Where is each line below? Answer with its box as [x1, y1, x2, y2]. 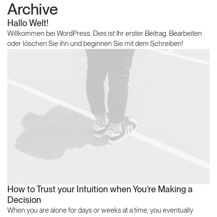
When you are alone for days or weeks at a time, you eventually [7, 205, 193, 215]
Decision [7, 194, 41, 205]
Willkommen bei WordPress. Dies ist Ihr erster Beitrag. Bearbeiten [7, 29, 202, 38]
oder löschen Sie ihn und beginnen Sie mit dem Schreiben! [7, 39, 183, 48]
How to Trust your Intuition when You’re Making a [7, 184, 193, 194]
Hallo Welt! [7, 18, 48, 28]
